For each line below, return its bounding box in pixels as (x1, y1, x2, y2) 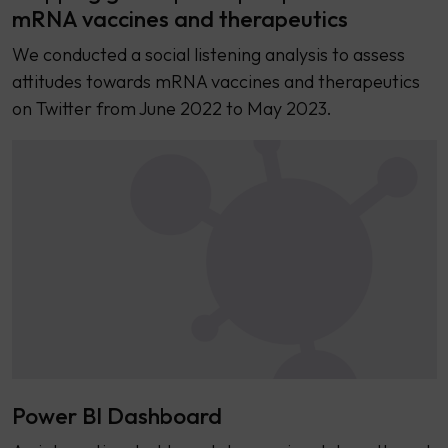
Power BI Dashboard (11, 401, 222, 431)
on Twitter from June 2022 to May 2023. (11, 97, 332, 121)
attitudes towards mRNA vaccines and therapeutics (11, 70, 420, 94)
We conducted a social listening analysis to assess (11, 43, 405, 67)
